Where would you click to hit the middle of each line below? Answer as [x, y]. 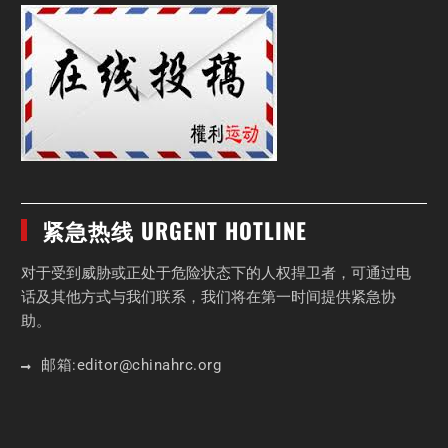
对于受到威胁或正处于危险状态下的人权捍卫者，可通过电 [216, 273]
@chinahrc [156, 365]
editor [97, 365]
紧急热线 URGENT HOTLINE [175, 230]
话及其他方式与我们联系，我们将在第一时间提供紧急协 [209, 297]
